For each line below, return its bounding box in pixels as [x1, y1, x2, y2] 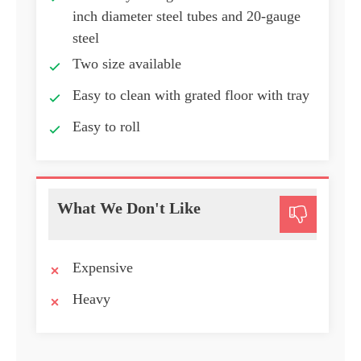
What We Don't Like [57, 199, 201, 218]
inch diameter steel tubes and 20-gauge [73, 8, 301, 25]
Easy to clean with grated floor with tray [73, 87, 309, 104]
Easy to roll [73, 118, 140, 135]
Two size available [73, 56, 181, 73]
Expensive [73, 259, 133, 276]
